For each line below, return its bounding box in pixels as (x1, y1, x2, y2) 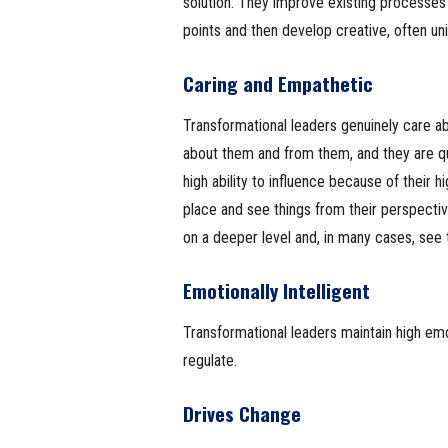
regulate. (182, 351, 237, 370)
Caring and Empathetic (182, 69, 373, 97)
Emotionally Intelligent (182, 276, 370, 304)
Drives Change (182, 399, 301, 427)
